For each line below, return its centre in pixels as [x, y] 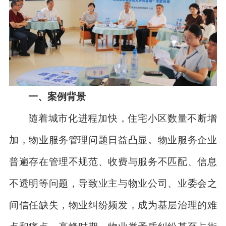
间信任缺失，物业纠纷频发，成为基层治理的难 [113, 205]
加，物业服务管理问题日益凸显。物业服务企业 [113, 140]
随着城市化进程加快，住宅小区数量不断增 [123, 118]
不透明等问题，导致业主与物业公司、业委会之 [113, 183]
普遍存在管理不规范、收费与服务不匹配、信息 [113, 162]
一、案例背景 [57, 97]
